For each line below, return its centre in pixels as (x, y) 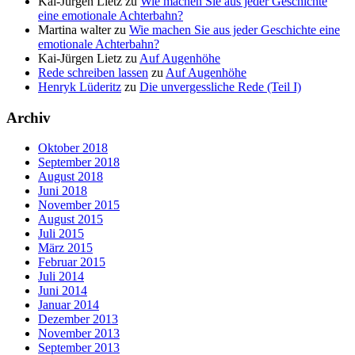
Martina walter (74, 29)
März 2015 (65, 248)
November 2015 (79, 205)
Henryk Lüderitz (80, 86)
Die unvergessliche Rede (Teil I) (220, 86)
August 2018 (71, 177)
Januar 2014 (69, 305)
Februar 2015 (72, 262)
